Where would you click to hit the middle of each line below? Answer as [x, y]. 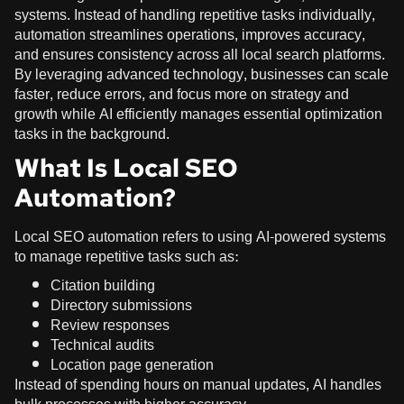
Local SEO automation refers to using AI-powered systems [200, 237]
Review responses [110, 326]
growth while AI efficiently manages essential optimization [198, 115]
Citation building [103, 286]
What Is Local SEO [126, 168]
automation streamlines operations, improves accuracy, [190, 35]
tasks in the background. [92, 134]
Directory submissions [121, 306]
